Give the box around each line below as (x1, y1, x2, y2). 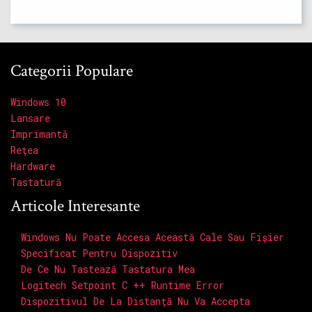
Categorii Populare (10, 60, 133, 82)
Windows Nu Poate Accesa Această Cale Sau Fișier (21, 231, 284, 244)
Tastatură (10, 175, 61, 189)
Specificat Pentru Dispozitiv (21, 247, 178, 260)
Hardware (10, 159, 55, 173)
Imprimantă (10, 127, 68, 141)
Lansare (10, 111, 50, 125)
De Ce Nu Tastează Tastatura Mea (21, 263, 195, 276)
